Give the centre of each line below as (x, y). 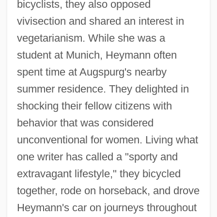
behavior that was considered (85, 123)
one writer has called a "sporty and (97, 156)
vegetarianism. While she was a (91, 38)
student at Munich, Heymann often (97, 55)
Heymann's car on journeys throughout (107, 207)
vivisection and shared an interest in (100, 21)
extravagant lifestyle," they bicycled (99, 173)
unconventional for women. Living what (107, 139)
